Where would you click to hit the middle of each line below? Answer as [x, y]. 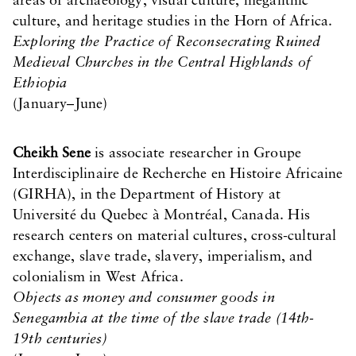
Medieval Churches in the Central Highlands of [162, 63]
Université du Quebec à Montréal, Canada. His [161, 216]
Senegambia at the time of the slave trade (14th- [164, 319]
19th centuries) [60, 340]
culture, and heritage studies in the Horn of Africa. [173, 22]
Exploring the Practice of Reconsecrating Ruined [167, 43]
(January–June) [60, 104]
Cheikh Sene [52, 154]
